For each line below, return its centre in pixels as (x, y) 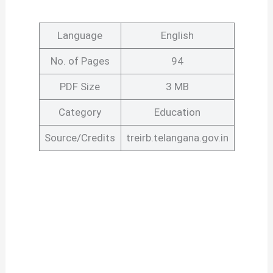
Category (80, 112)
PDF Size (80, 87)
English (177, 36)
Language (80, 36)
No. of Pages (80, 61)
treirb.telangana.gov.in (177, 138)
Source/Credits (80, 138)
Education (177, 112)
